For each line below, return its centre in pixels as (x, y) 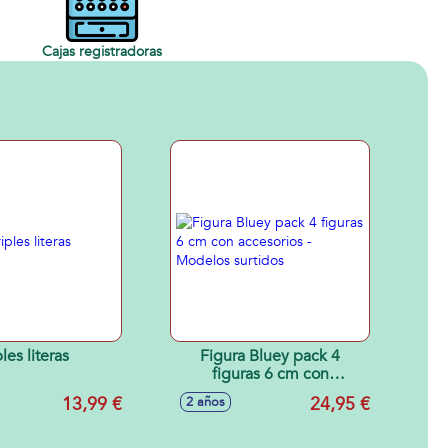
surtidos (270, 410)
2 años (205, 402)
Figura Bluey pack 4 (270, 356)
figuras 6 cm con (270, 374)
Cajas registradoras (102, 51)
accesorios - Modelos (270, 392)
